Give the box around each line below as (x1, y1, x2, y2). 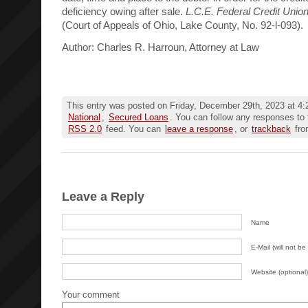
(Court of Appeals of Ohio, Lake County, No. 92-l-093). (62, 19, 303, 31)
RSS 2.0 (68, 123, 102, 134)
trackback (252, 123, 291, 134)
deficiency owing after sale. (62, 5, 186, 17)
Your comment (62, 289, 120, 300)
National (68, 111, 100, 122)
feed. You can (103, 123, 164, 134)
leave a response (165, 123, 233, 134)
